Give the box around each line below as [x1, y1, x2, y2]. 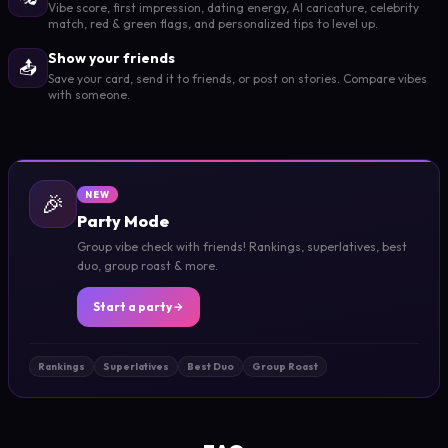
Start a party [93, 298, 172, 314]
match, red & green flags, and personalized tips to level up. [48, 15, 378, 31]
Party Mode [77, 210, 169, 231]
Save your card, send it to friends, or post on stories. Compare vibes [48, 70, 427, 86]
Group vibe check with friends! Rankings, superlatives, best [77, 238, 407, 254]
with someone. [48, 86, 130, 102]
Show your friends [48, 48, 175, 67]
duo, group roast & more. [77, 257, 218, 273]
